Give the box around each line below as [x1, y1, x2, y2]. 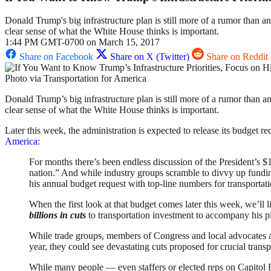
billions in [29, 210, 70, 221]
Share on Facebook [19, 51, 93, 62]
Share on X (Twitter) [110, 51, 189, 62]
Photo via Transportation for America [5, 73, 146, 84]
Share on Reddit [206, 51, 268, 62]
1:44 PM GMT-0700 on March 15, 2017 [5, 37, 160, 48]
